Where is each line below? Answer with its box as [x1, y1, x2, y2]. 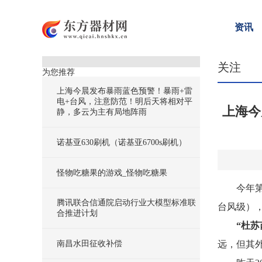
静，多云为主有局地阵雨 [57, 108, 147, 116]
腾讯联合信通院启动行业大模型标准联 [57, 198, 196, 207]
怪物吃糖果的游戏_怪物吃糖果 [57, 168, 167, 177]
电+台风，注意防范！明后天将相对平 [57, 97, 192, 106]
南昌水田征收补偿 [57, 239, 122, 248]
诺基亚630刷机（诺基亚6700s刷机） [57, 138, 187, 147]
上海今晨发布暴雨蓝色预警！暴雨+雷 [57, 87, 192, 95]
